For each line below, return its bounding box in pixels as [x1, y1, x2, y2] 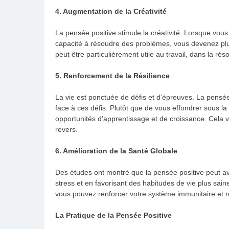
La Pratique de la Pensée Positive [55, 211, 172, 219]
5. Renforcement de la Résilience [55, 71, 170, 80]
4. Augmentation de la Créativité [55, 7, 167, 15]
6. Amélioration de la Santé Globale [55, 146, 177, 155]
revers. [55, 125, 78, 133]
